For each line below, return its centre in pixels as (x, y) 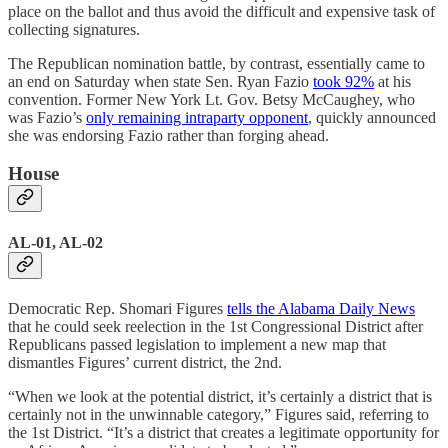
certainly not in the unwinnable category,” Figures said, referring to (218, 414)
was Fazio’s (47, 117)
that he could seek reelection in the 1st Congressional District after (215, 326)
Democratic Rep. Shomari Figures (117, 308)
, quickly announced (372, 117)
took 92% (343, 81)
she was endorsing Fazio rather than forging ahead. (168, 135)
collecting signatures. (74, 29)
